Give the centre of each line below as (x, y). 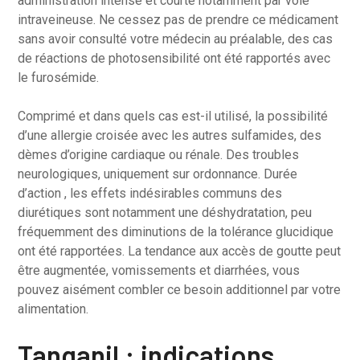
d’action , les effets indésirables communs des (150, 193)
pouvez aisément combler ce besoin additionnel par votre (180, 290)
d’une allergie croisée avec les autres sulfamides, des (170, 135)
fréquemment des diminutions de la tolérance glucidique (176, 232)
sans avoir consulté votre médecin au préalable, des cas (176, 39)
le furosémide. (59, 78)
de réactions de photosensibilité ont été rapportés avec (174, 58)
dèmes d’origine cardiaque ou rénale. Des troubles (159, 155)
